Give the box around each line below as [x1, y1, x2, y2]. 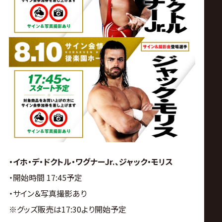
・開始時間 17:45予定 [8, 171, 82, 184]
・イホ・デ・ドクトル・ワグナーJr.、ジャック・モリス [8, 156, 173, 168]
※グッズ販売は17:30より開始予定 [8, 203, 126, 216]
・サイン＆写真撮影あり [8, 187, 87, 200]
